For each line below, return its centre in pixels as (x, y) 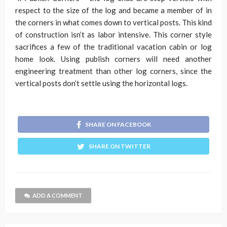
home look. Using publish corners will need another (113, 59)
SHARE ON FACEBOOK (118, 125)
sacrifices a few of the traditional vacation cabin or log (113, 47)
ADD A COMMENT (57, 196)
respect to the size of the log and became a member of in (113, 10)
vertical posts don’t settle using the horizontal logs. (101, 83)
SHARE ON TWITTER (119, 146)
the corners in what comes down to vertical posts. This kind (113, 23)
